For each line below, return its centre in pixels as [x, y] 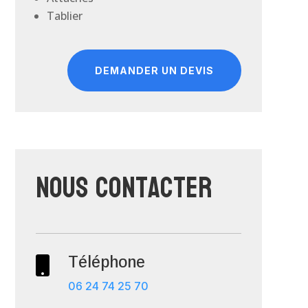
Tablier [64, 16]
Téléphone [107, 262]
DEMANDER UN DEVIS [154, 71]
